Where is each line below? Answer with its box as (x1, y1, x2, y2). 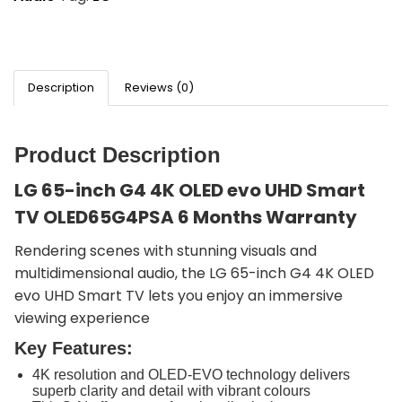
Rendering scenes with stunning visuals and (14, 240, 317, 261)
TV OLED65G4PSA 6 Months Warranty (14, 204, 357, 230)
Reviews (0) (125, 78, 194, 96)
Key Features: (14, 337, 133, 358)
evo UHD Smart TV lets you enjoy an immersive (14, 284, 343, 306)
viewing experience (14, 307, 150, 328)
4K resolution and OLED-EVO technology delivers (32, 366, 350, 382)
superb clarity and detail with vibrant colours (32, 382, 310, 398)
